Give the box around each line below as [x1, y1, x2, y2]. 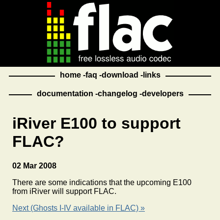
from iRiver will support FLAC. [12, 187, 116, 195]
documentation [36, 89, 93, 98]
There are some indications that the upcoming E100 [12, 178, 192, 187]
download [101, 71, 138, 79]
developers [141, 89, 184, 98]
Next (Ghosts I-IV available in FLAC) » [12, 203, 145, 212]
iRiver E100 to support [12, 114, 181, 133]
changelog [97, 89, 137, 98]
